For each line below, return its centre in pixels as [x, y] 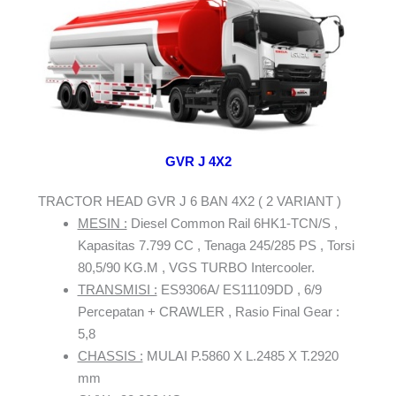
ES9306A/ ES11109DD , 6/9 [239, 290]
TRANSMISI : [117, 290]
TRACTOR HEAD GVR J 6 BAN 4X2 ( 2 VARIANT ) [189, 202]
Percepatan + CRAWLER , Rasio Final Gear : [208, 312]
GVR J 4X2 [198, 162]
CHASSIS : [110, 356]
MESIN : [102, 224]
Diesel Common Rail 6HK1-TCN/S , [232, 224]
